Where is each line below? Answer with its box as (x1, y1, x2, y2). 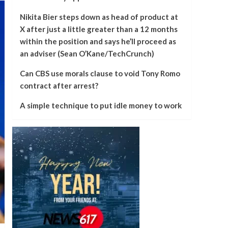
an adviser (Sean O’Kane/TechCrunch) (19, 49, 154, 58)
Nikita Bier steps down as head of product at (19, 12, 178, 21)
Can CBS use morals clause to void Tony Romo (19, 69, 180, 78)
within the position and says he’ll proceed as (19, 37, 176, 46)
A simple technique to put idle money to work (19, 101, 182, 110)
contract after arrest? (19, 81, 98, 90)
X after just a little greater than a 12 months (19, 24, 178, 34)
